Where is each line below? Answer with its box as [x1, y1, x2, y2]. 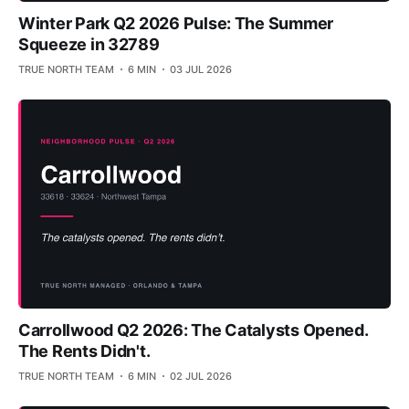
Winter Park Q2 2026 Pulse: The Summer [18, 13, 334, 33]
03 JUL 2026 [170, 62, 232, 76]
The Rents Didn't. [18, 341, 151, 362]
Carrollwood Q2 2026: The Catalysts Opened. [18, 320, 368, 341]
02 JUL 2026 [170, 370, 232, 383]
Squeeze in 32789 [18, 34, 160, 54]
